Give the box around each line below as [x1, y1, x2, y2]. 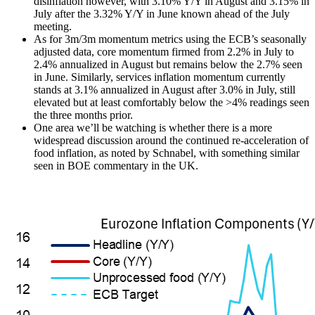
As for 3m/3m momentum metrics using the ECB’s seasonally [34, 32, 307, 45]
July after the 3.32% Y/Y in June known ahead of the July [34, 7, 290, 20]
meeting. [34, 20, 72, 32]
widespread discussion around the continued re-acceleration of [34, 134, 309, 146]
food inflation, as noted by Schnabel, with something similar [34, 146, 300, 159]
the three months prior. [34, 108, 133, 121]
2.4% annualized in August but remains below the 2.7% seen [34, 58, 302, 70]
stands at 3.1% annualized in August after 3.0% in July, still [34, 83, 295, 96]
